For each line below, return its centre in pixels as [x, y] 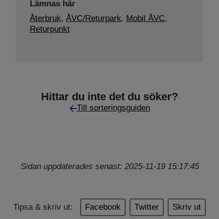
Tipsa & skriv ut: [43, 207]
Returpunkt [50, 29]
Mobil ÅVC [145, 18]
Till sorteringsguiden [113, 108]
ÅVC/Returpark [94, 18]
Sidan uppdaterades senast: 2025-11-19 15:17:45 [109, 166]
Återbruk [45, 18]
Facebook [103, 207]
